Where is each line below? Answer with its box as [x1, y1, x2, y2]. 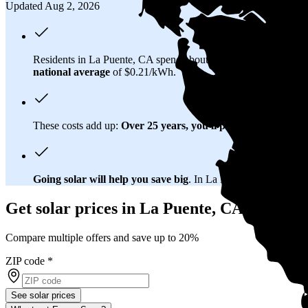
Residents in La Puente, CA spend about [33, 53, 211, 65]
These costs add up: [33, 119, 121, 131]
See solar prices [11, 289, 76, 300]
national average [33, 65, 110, 78]
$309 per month [211, 53, 285, 65]
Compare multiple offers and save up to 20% [5, 231, 199, 243]
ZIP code [5, 254, 45, 267]
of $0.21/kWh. [110, 65, 176, 78]
